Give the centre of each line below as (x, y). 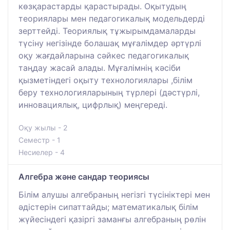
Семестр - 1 (40, 140)
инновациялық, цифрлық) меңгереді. (93, 104)
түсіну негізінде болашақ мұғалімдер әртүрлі (110, 43)
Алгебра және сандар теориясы (84, 176)
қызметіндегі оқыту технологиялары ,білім (106, 80)
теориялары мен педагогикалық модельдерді (112, 18)
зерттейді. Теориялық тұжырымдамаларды (107, 31)
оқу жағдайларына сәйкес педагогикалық (104, 55)
